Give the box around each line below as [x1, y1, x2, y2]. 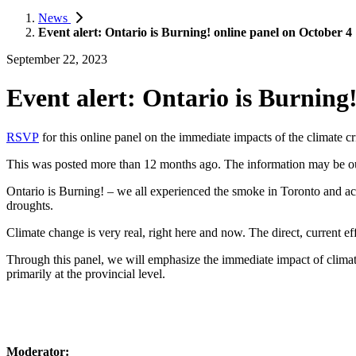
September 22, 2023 [6, 52, 107, 66]
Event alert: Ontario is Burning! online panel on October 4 [38, 25, 352, 39]
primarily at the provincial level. [6, 266, 165, 281]
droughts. [6, 198, 53, 212]
